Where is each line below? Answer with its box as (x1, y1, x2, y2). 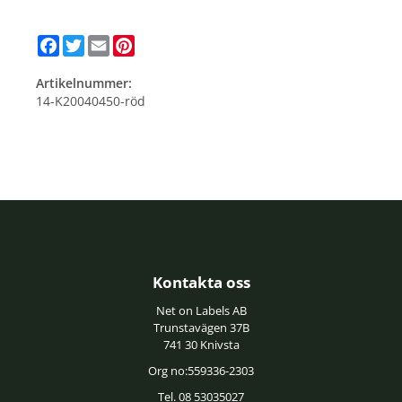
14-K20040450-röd (36, 92, 145, 110)
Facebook (59, 33, 115, 51)
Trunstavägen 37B (153, 320, 249, 336)
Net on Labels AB (155, 303, 247, 319)
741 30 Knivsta (162, 337, 240, 354)
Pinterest (135, 33, 188, 51)
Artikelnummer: (36, 74, 132, 92)
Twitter (84, 33, 127, 51)
